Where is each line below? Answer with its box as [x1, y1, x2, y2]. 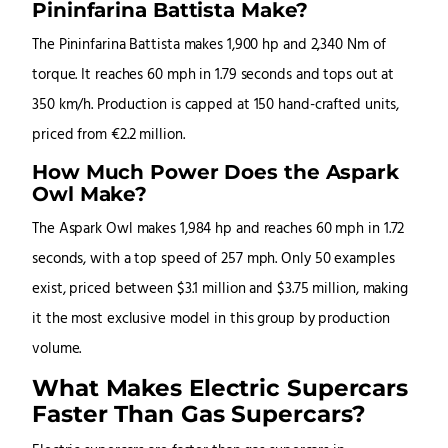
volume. [32, 338, 82, 362]
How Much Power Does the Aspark [32, 159, 399, 185]
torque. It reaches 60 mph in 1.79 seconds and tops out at [32, 64, 395, 88]
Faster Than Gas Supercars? [32, 399, 367, 429]
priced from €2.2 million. [32, 124, 185, 148]
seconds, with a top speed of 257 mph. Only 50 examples [32, 248, 395, 272]
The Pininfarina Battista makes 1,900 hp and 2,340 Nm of [32, 34, 386, 58]
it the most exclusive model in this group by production [32, 308, 390, 332]
